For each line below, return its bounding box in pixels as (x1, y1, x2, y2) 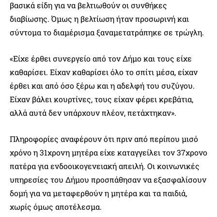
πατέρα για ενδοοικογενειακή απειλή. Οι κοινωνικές (10, 160, 200, 171)
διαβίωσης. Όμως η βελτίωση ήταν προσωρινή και (10, 13, 189, 24)
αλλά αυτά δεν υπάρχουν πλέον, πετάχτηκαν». (10, 107, 176, 118)
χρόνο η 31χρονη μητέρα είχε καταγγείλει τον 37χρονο (10, 147, 207, 157)
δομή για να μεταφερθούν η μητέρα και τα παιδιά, (10, 187, 187, 198)
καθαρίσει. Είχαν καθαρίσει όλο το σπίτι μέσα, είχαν (10, 66, 198, 77)
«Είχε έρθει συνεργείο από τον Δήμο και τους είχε (10, 53, 192, 63)
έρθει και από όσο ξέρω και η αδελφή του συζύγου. (10, 80, 195, 91)
